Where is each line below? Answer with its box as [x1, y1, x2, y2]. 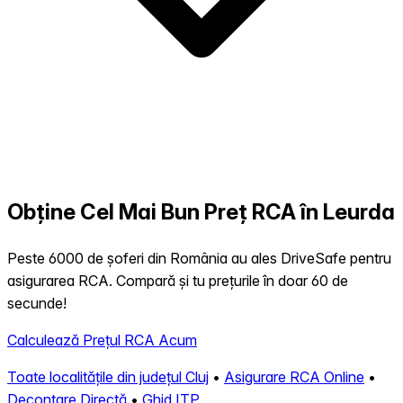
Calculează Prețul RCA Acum [7, 331, 197, 350]
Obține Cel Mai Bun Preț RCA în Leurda [7, 199, 395, 226]
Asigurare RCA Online [224, 368, 364, 387]
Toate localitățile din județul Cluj [7, 368, 209, 387]
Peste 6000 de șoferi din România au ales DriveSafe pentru [7, 249, 391, 268]
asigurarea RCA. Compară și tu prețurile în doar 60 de [7, 272, 348, 291]
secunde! [7, 294, 67, 313]
